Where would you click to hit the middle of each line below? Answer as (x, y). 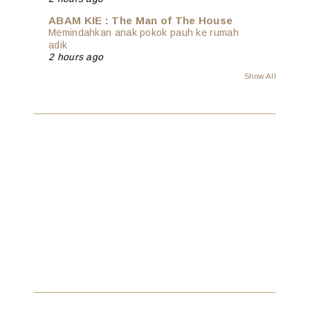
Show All (260, 76)
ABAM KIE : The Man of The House (141, 21)
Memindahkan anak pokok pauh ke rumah (144, 33)
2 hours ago (76, 57)
